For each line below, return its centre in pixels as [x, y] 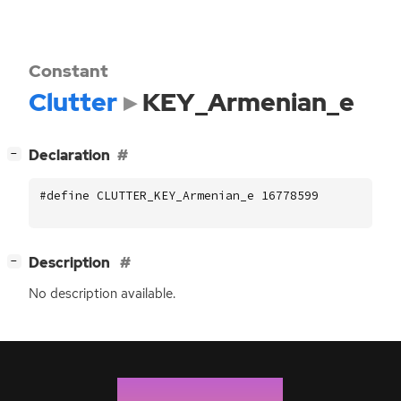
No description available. [102, 294]
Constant [68, 71]
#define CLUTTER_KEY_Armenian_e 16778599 [179, 195]
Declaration [69, 156]
